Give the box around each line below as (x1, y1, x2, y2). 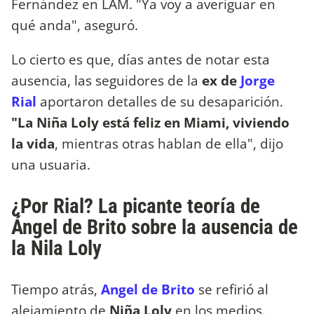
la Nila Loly (11, 235, 102, 260)
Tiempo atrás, (11, 279, 97, 299)
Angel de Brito (101, 279, 195, 299)
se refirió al (195, 279, 268, 299)
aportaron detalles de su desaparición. (40, 92, 283, 111)
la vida (11, 134, 55, 153)
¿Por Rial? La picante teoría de (11, 193, 260, 218)
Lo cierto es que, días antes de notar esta (11, 50, 270, 69)
